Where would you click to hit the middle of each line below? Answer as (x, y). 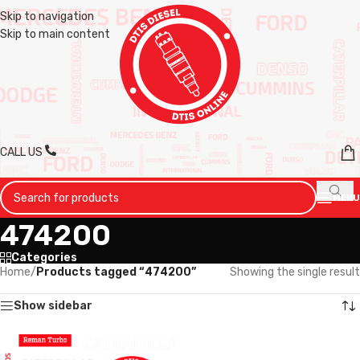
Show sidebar (53, 306)
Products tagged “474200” (116, 272)
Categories (44, 258)
